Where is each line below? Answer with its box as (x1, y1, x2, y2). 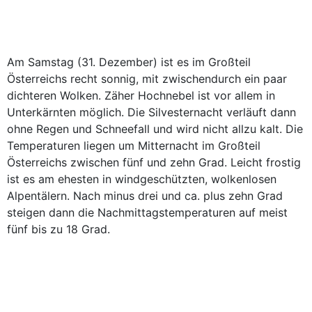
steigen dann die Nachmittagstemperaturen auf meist (7, 205, 288, 219)
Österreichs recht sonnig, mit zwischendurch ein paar (7, 72, 287, 86)
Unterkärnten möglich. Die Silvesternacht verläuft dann (7, 105, 296, 119)
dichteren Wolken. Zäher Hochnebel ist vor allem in (7, 88, 275, 102)
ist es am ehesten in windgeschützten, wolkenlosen (7, 172, 276, 186)
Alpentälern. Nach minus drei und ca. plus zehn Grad (7, 189, 283, 203)
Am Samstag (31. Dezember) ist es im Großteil (7, 55, 251, 69)
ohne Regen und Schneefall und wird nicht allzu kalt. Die (7, 122, 303, 136)
